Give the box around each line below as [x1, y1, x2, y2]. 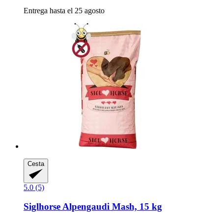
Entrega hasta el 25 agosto [24, 6, 105, 15]
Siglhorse [24, 201, 60, 212]
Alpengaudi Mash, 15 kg [60, 201, 162, 212]
